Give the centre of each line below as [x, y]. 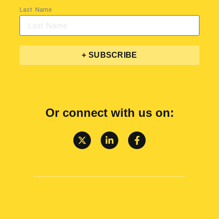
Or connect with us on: [109, 112]
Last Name [36, 9]
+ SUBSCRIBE [109, 55]
